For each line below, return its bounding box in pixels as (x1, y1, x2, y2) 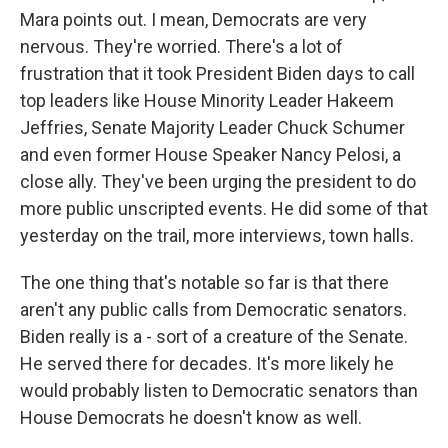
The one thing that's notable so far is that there (20, 272, 389, 293)
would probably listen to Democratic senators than (20, 380, 418, 401)
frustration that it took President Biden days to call (20, 63, 415, 84)
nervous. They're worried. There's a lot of (20, 36, 343, 57)
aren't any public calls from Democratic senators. (20, 299, 407, 320)
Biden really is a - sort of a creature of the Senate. (20, 326, 408, 347)
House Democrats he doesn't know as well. (20, 407, 362, 428)
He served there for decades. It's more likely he (20, 353, 394, 374)
